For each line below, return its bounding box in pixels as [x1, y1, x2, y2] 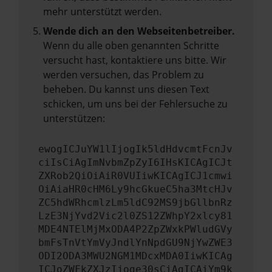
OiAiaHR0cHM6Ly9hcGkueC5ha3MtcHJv [38, 183, 233, 195]
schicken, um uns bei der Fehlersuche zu [43, 97, 228, 110]
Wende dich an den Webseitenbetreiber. [43, 24, 235, 38]
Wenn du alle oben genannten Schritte [43, 39, 219, 52]
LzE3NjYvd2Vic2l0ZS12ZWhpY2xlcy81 [38, 210, 233, 222]
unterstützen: [43, 112, 105, 125]
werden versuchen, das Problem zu [43, 68, 204, 81]
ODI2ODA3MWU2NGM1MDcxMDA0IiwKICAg [38, 250, 233, 262]
